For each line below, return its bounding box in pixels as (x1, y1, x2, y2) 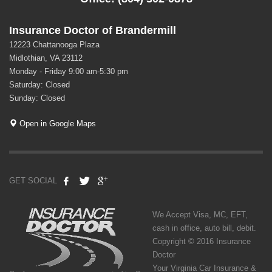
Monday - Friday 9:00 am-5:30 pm (9, 67, 128, 76)
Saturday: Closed (9, 80, 70, 90)
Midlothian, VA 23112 (9, 53, 83, 63)
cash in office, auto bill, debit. (152, 223, 256, 233)
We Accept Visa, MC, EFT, (152, 210, 248, 220)
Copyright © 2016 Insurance (152, 237, 251, 246)
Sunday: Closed (9, 93, 65, 103)
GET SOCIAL (9, 176, 57, 186)
